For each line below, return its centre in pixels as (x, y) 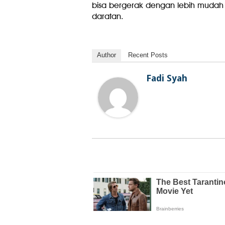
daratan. (107, 17)
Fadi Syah (166, 78)
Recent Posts (148, 55)
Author (106, 55)
